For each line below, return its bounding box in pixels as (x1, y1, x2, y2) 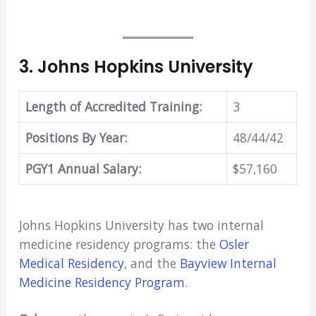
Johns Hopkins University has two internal (18, 216, 264, 233)
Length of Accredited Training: (25, 98, 202, 116)
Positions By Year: (25, 129, 127, 147)
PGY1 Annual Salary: (25, 160, 141, 178)
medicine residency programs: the (18, 235, 219, 253)
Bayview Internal (179, 254, 276, 272)
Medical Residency (18, 254, 124, 272)
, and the (123, 254, 180, 272)
